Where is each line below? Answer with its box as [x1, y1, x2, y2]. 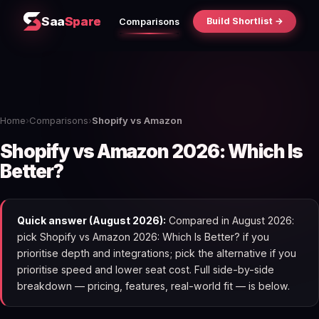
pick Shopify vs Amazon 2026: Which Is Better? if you [16, 230, 269, 243]
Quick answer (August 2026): [16, 214, 166, 226]
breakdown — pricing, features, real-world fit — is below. [16, 279, 290, 292]
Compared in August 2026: [165, 214, 294, 226]
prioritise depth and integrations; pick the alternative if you [16, 246, 296, 259]
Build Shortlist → [206, 16, 283, 27]
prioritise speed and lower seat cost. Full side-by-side [16, 263, 274, 276]
